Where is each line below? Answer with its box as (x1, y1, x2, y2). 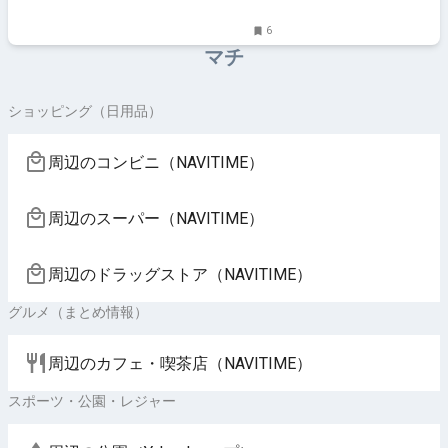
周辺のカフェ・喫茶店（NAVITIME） (48, 353, 312, 373)
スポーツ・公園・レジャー (8, 393, 176, 409)
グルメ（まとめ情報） (8, 304, 148, 320)
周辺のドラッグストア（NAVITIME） (48, 264, 312, 284)
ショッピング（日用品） (8, 103, 162, 119)
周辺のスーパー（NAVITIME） (48, 208, 264, 228)
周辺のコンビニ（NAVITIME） (48, 152, 264, 172)
